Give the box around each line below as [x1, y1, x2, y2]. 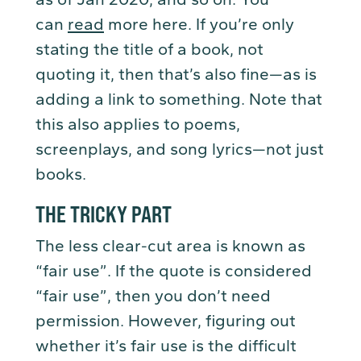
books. [35, 164, 90, 185]
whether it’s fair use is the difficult [35, 336, 297, 356]
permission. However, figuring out [35, 311, 296, 331]
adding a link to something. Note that [35, 89, 322, 110]
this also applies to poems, [35, 114, 240, 135]
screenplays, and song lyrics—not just [35, 139, 324, 160]
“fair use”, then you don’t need [35, 286, 271, 306]
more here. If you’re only [104, 15, 294, 35]
